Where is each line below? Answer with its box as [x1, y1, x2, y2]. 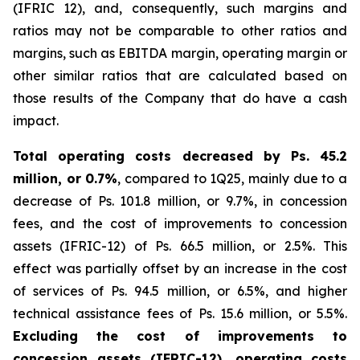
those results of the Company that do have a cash [13, 90, 347, 107]
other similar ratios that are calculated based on [13, 67, 347, 84]
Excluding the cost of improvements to [13, 328, 347, 345]
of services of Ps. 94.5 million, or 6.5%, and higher [13, 283, 347, 300]
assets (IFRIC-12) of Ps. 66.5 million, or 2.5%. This [13, 238, 347, 255]
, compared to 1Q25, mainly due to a [117, 170, 348, 187]
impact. [13, 112, 59, 129]
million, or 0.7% [13, 170, 118, 187]
